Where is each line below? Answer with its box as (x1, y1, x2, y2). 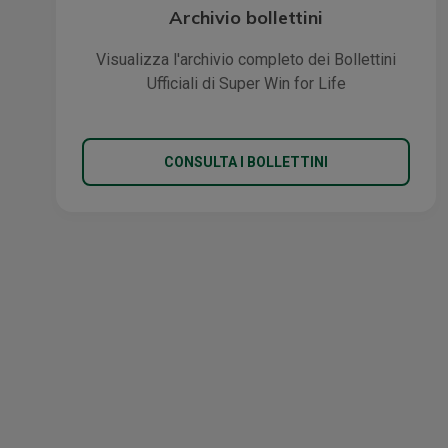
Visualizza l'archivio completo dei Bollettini (96, 50, 396, 69)
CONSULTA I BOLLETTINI (164, 153, 328, 170)
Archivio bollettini (169, 6, 323, 29)
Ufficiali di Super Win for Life (146, 74, 346, 93)
